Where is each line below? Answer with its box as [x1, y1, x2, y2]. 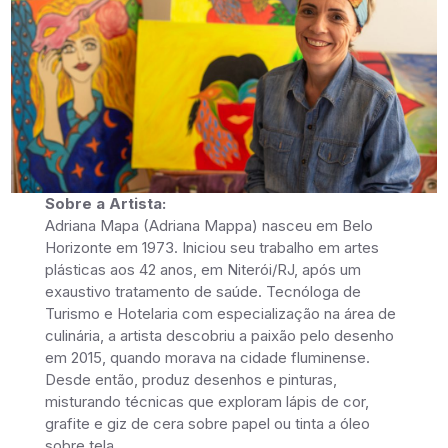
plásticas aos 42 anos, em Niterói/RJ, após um [45, 260, 362, 280]
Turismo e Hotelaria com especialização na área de [45, 304, 397, 324]
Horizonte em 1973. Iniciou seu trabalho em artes [45, 238, 380, 258]
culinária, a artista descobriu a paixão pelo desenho [45, 326, 395, 346]
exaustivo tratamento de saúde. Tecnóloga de [45, 282, 362, 302]
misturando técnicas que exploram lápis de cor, [45, 392, 370, 412]
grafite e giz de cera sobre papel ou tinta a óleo [45, 414, 371, 434]
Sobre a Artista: [45, 194, 167, 214]
